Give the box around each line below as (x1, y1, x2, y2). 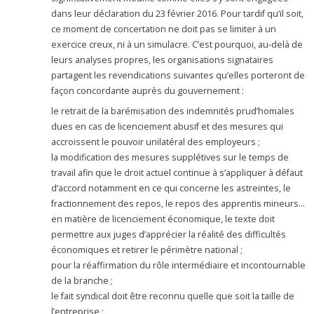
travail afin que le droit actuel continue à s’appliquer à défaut (51, 166, 303, 179)
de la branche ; (51, 274, 114, 287)
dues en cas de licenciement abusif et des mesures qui (51, 120, 284, 132)
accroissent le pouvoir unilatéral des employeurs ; (51, 135, 261, 148)
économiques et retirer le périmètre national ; (51, 243, 243, 256)
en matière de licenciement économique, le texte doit (51, 212, 275, 225)
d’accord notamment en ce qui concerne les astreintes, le (51, 182, 292, 194)
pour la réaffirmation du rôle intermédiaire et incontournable (51, 259, 306, 271)
